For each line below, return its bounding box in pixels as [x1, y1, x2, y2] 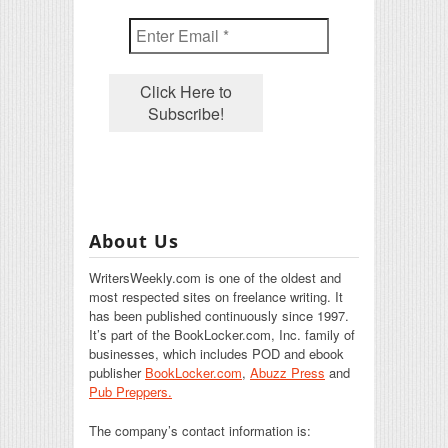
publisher [89, 362, 145, 382]
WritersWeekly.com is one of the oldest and [89, 267, 341, 287]
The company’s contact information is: [89, 420, 311, 440]
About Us [89, 228, 179, 253]
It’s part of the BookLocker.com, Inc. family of [89, 324, 355, 344]
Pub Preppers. [89, 381, 172, 401]
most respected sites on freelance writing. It [89, 286, 343, 306]
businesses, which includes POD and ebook [89, 343, 344, 363]
